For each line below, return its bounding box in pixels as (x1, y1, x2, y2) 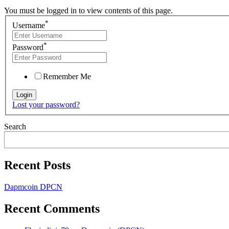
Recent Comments (4, 202, 100, 216)
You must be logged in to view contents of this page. (4, 6, 173, 15)
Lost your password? (12, 100, 80, 109)
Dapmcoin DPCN (4, 182, 62, 192)
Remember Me (43, 72, 91, 81)
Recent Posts (4, 158, 71, 172)
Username (12, 21, 45, 30)
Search (4, 122, 26, 131)
